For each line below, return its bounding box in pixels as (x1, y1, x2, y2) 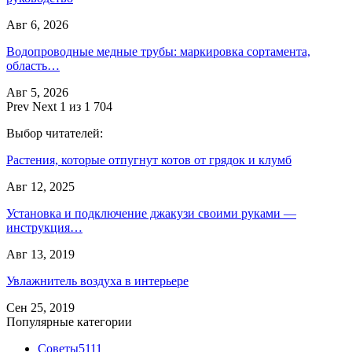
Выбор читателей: (6, 126, 103, 140)
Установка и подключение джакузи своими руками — (6, 206, 296, 220)
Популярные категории (6, 314, 132, 328)
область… (6, 58, 60, 72)
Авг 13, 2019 (6, 247, 75, 261)
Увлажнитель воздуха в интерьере (6, 273, 189, 288)
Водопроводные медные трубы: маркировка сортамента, (6, 44, 310, 58)
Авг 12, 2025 (6, 179, 75, 193)
